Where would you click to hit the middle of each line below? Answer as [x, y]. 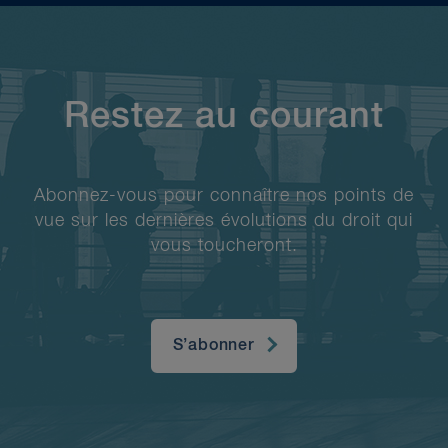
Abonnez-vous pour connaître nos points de [224, 195]
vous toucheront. [224, 245]
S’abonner [213, 345]
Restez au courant [224, 116]
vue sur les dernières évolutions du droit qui [224, 220]
